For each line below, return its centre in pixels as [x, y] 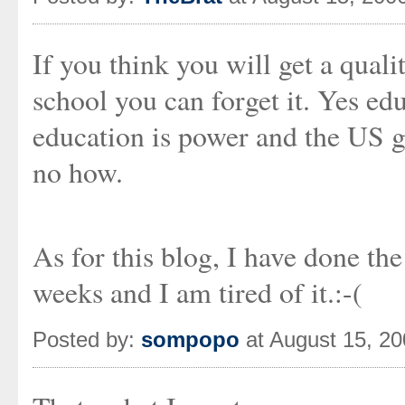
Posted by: [87, 339]
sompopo [190, 339]
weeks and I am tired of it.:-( [198, 292]
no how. [78, 172]
